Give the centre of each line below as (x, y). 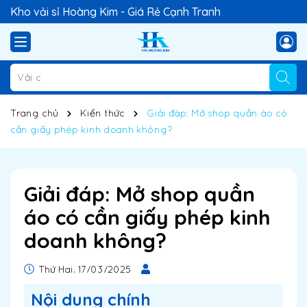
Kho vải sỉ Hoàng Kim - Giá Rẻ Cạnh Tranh (115, 12)
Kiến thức (102, 113)
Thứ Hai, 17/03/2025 (84, 269)
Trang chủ (34, 113)
